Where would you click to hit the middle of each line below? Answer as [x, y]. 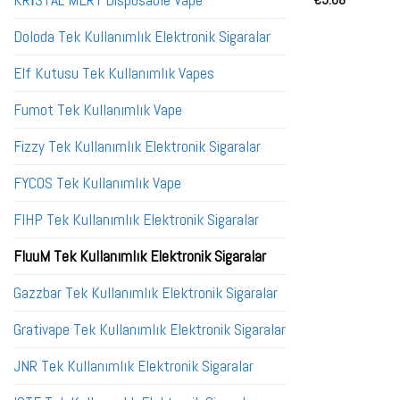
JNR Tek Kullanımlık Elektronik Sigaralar [133, 367]
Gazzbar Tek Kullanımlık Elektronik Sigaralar [146, 293]
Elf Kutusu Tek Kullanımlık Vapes [114, 74]
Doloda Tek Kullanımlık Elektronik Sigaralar [142, 37]
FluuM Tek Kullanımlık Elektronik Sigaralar [140, 257]
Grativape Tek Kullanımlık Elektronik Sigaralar [150, 330]
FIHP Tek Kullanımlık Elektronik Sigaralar [136, 220]
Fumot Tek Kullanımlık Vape [98, 110]
